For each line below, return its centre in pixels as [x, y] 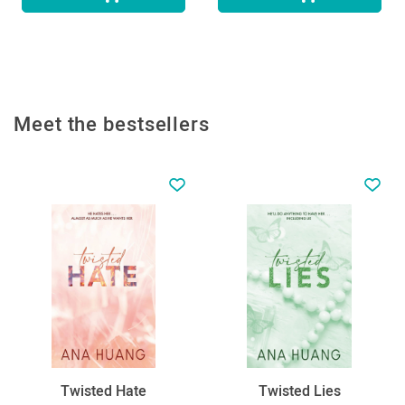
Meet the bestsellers [112, 124]
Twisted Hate [103, 391]
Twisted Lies [299, 391]
